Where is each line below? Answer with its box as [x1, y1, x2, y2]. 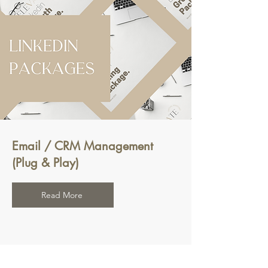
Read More [41, 190, 83, 201]
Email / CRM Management [12, 138, 153, 154]
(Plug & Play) [12, 155, 79, 171]
